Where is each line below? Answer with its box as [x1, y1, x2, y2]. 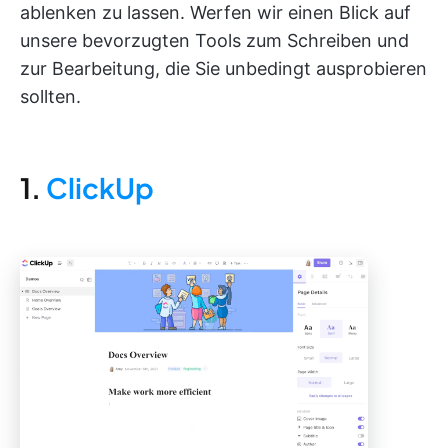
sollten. [20, 86, 81, 107]
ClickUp [46, 170, 154, 205]
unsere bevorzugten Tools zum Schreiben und [20, 30, 409, 51]
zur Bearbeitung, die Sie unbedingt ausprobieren [20, 58, 427, 79]
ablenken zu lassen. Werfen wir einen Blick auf [20, 2, 411, 23]
